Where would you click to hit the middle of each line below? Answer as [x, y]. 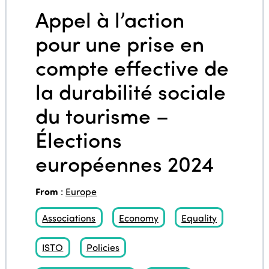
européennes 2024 [125, 163]
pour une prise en [120, 43]
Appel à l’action [110, 19]
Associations [69, 217]
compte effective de [132, 67]
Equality [199, 217]
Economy [138, 217]
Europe [81, 192]
